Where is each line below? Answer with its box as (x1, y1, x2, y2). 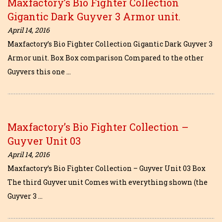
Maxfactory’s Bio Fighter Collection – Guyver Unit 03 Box (7, 164, 206, 173)
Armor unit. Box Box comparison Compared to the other (7, 53, 204, 63)
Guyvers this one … (7, 67, 71, 77)
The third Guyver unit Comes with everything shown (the (7, 177, 208, 187)
